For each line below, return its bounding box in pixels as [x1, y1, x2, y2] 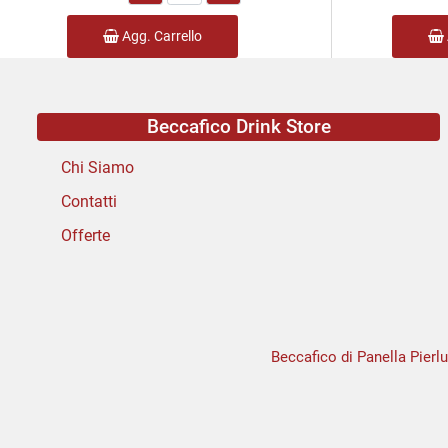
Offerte [61, 226, 110, 246]
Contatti [61, 192, 117, 212]
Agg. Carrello [119, 28, 202, 45]
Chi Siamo [61, 158, 134, 178]
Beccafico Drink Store [146, 115, 331, 139]
